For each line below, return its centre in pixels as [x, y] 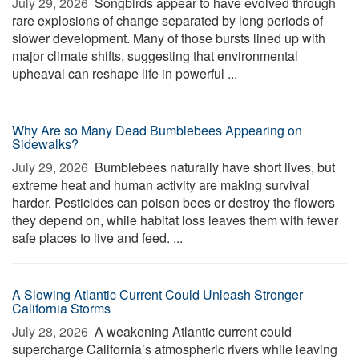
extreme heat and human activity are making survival [161, 185]
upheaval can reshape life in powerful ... [125, 73]
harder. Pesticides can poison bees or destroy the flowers [173, 202]
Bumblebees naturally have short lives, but [213, 167]
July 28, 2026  [52, 331]
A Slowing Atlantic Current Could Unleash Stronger [157, 294]
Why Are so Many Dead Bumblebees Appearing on [157, 130]
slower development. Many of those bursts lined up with [169, 38]
